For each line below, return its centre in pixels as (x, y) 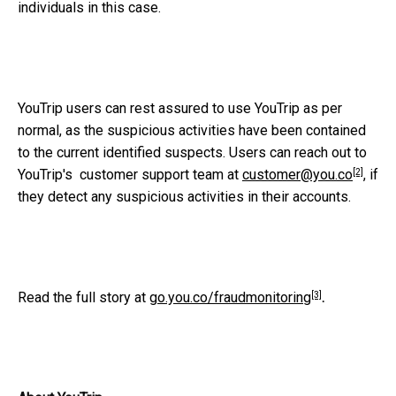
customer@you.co (297, 175)
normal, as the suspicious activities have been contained (192, 131)
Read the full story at (84, 298)
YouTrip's (45, 175)
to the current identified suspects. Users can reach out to (192, 153)
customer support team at (161, 175)
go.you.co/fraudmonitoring (230, 298)
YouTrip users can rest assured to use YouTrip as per (180, 109)
